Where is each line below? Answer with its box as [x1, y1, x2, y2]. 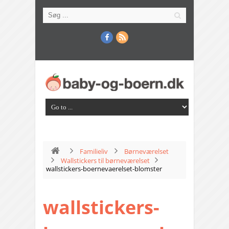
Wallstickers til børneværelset [61, 156, 150, 166]
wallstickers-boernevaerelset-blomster [46, 164, 162, 174]
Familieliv [80, 147, 108, 156]
